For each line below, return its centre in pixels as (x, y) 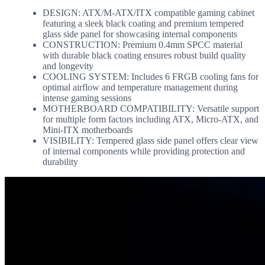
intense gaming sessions (87, 98)
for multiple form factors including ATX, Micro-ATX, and (151, 119)
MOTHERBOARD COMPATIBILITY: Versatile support (151, 108)
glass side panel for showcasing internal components (140, 34)
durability (60, 161)
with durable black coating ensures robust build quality (144, 55)
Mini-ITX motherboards (88, 130)
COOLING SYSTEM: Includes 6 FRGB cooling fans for (151, 76)
